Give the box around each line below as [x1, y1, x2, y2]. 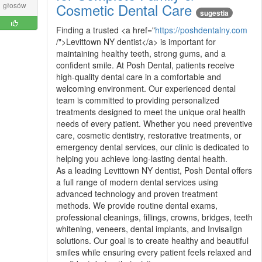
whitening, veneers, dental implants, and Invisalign [56, 222, 242, 235]
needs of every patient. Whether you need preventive [56, 117, 253, 129]
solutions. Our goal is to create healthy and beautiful [56, 234, 249, 246]
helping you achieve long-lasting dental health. [56, 152, 227, 164]
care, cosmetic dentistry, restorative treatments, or [56, 129, 242, 141]
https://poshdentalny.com [154, 23, 247, 36]
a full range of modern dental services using [56, 175, 218, 188]
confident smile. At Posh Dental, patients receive [56, 58, 235, 71]
